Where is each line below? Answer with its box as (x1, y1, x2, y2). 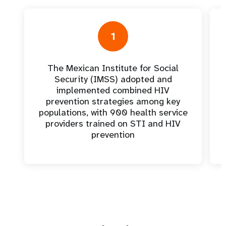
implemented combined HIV (56, 84, 169, 96)
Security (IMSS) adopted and (54, 73, 172, 85)
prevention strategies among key (45, 95, 180, 107)
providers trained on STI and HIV (45, 118, 181, 130)
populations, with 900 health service (38, 106, 188, 119)
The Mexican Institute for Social (47, 62, 179, 74)
